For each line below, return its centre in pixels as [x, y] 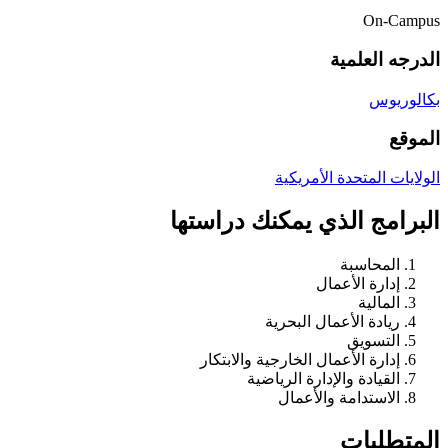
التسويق [373, 341]
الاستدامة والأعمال [339, 398]
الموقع [414, 138]
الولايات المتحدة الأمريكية [357, 178]
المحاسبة [370, 265]
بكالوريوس [404, 99]
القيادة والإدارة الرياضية [323, 379]
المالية [379, 303]
